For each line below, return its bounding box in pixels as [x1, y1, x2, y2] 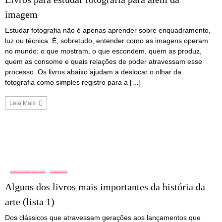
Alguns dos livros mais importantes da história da [5, 181, 205, 193]
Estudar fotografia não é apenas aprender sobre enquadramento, [5, 26, 211, 34]
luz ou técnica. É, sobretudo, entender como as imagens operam [5, 36, 208, 45]
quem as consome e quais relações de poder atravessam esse [5, 57, 202, 65]
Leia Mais [9, 99, 37, 107]
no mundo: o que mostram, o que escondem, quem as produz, [5, 47, 202, 55]
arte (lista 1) [5, 196, 55, 208]
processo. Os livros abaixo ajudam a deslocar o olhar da [5, 67, 181, 76]
